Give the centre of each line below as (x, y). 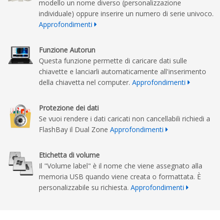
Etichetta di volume (69, 155)
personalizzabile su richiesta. (85, 188)
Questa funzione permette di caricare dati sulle (113, 61)
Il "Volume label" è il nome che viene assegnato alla (121, 166)
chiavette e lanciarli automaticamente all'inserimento (123, 72)
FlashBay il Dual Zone (74, 130)
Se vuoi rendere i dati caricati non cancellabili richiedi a (124, 119)
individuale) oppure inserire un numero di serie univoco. (126, 14)
